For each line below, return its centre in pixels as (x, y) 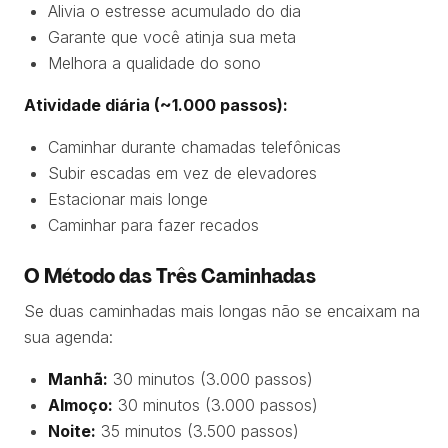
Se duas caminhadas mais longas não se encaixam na (222, 311)
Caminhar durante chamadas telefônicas (194, 147)
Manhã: (78, 379)
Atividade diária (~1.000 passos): (156, 105)
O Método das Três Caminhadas (170, 276)
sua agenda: (68, 337)
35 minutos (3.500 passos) (197, 431)
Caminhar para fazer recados (153, 225)
